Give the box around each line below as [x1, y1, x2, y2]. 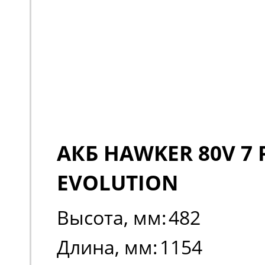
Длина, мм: [57, 234, 158, 260]
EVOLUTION [57, 169, 178, 196]
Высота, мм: [57, 205, 167, 230]
